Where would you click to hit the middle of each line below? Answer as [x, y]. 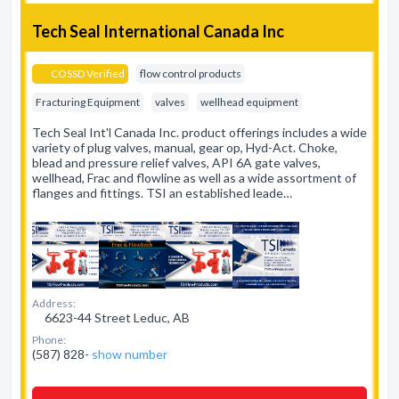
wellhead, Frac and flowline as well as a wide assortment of [194, 178]
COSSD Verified [87, 73]
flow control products [191, 73]
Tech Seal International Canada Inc [158, 31]
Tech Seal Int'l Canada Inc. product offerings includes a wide [199, 132]
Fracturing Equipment [88, 102]
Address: [54, 303]
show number [130, 354]
